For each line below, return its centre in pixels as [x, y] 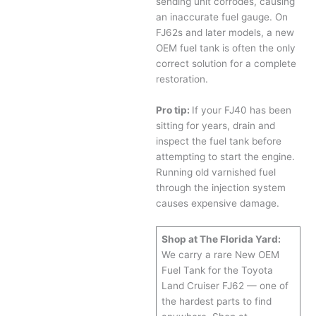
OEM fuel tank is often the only [226, 48]
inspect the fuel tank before [219, 141]
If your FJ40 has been [242, 110]
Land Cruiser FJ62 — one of [225, 285]
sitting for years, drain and [216, 125]
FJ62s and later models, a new [225, 33]
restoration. [182, 79]
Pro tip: [174, 110]
